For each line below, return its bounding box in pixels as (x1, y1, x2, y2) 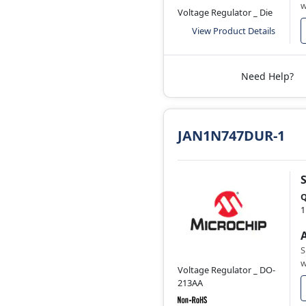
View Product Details (192, 25, 275, 38)
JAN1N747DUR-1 (178, 126, 285, 145)
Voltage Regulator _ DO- (178, 264, 275, 277)
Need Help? (240, 70, 294, 83)
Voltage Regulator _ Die (178, 6, 273, 19)
